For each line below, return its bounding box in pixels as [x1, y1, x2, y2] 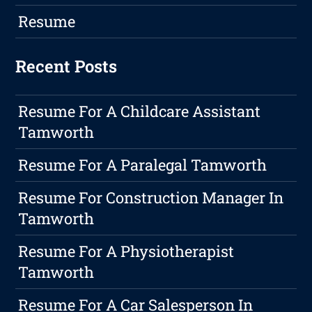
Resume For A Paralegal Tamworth [18, 155, 267, 175]
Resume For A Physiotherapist [18, 241, 235, 262]
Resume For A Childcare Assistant [18, 101, 261, 122]
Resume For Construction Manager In [18, 187, 284, 208]
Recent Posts [15, 55, 118, 78]
